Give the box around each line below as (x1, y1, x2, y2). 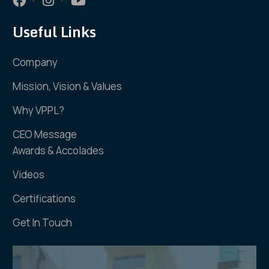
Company (13, 55, 58, 69)
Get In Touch (13, 216, 73, 229)
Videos (13, 168, 45, 181)
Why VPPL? (13, 103, 65, 117)
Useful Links (13, 20, 97, 43)
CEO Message (13, 127, 77, 141)
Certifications (13, 192, 76, 205)
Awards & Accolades (13, 144, 104, 157)
